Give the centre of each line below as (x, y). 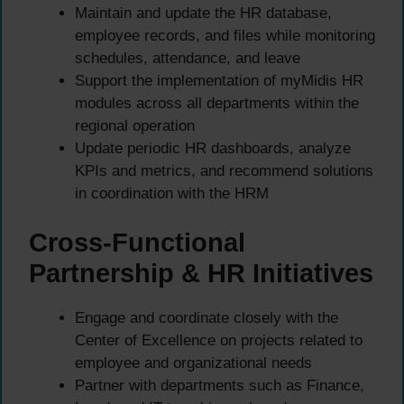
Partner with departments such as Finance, (220, 386)
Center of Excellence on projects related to (219, 341)
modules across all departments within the (217, 103)
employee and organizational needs (193, 363)
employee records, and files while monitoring (225, 35)
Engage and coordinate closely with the (207, 318)
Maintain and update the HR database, (203, 13)
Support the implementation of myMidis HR (219, 80)
